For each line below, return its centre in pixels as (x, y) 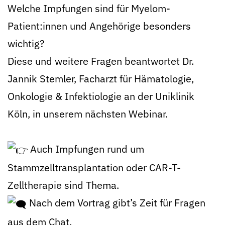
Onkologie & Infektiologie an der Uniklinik (101, 96)
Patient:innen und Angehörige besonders (99, 26)
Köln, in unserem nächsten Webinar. (88, 114)
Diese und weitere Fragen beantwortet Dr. (101, 61)
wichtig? (26, 43)
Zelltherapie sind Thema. (63, 185)
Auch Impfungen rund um (86, 149)
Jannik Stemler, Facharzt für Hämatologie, (101, 79)
